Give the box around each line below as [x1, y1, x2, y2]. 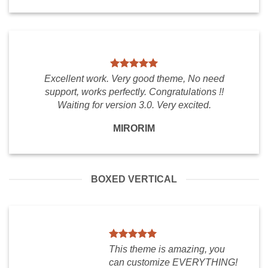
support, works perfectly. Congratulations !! [44, 87, 224, 97]
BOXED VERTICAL [91, 174, 177, 184]
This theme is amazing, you [109, 244, 225, 254]
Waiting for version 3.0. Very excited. [57, 100, 211, 110]
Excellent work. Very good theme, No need [44, 74, 224, 84]
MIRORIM [113, 123, 155, 133]
